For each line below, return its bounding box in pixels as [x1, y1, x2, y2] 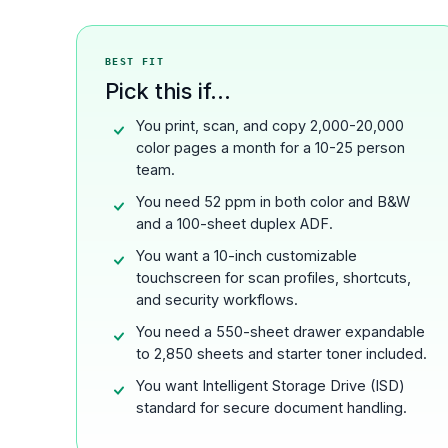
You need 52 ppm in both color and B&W [136, 192, 411, 210]
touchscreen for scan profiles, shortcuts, [136, 268, 412, 286]
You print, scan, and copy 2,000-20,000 [136, 116, 405, 134]
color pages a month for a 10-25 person [136, 138, 406, 156]
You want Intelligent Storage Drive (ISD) [136, 376, 406, 394]
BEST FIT [105, 55, 165, 67]
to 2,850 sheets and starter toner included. [136, 344, 428, 362]
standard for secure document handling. [136, 398, 408, 416]
